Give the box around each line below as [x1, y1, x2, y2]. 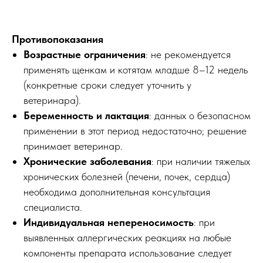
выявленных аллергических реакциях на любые [23, 231, 231, 244]
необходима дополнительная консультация [23, 186, 210, 198]
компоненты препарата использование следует [23, 247, 232, 259]
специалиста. [23, 201, 82, 214]
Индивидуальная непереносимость [23, 216, 194, 229]
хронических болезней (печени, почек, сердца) [23, 170, 230, 183]
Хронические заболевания [23, 155, 151, 168]
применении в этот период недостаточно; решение [23, 124, 247, 137]
